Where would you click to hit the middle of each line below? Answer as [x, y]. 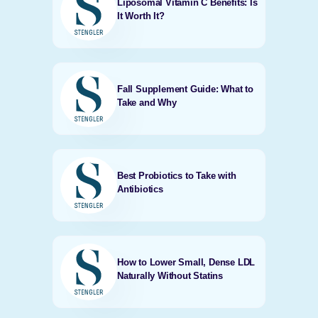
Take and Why [147, 103]
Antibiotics [140, 189]
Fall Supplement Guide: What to [185, 89]
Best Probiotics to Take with [176, 176]
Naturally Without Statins [170, 276]
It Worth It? [141, 16]
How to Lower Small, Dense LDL [186, 262]
